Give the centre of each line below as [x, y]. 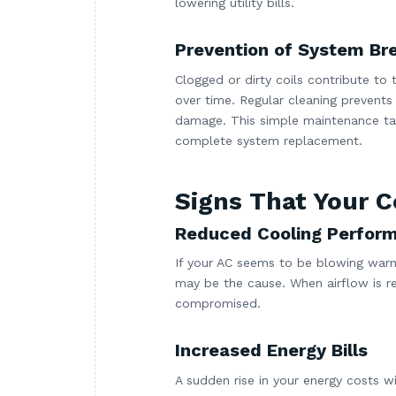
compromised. [218, 304]
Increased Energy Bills [271, 350]
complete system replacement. [269, 140]
